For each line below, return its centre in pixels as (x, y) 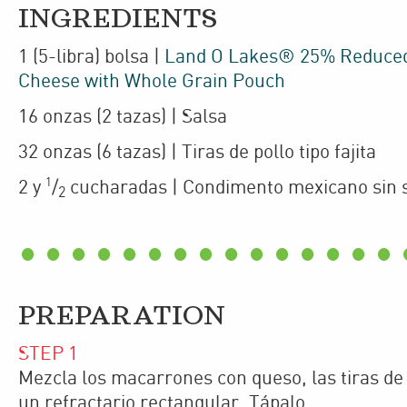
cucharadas (119, 189)
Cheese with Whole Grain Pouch (152, 82)
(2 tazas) (131, 118)
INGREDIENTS (118, 20)
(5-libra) (69, 58)
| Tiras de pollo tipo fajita (273, 153)
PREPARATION (122, 317)
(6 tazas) (131, 153)
